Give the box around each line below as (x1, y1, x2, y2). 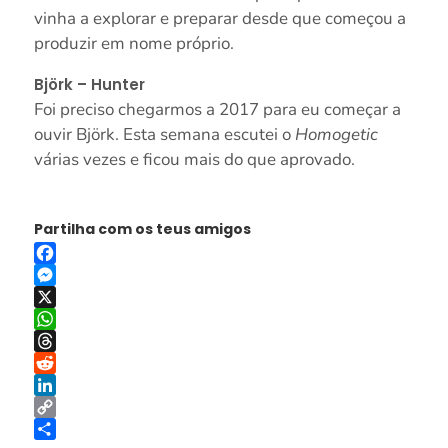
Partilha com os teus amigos (33, 219, 251, 240)
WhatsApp (33, 331, 109, 352)
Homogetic (294, 123, 378, 147)
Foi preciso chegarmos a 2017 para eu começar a (33, 98, 401, 122)
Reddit (33, 375, 78, 396)
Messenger (33, 287, 108, 308)
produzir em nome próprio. (33, 32, 234, 56)
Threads (33, 353, 89, 374)
